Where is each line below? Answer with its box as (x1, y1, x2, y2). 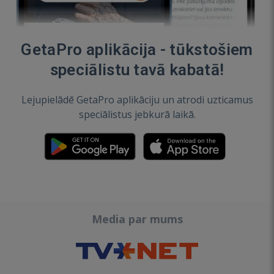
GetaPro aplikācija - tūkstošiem (21, 40, 253, 59)
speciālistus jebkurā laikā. (78, 108, 196, 122)
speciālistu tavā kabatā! (50, 61, 224, 80)
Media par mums (91, 212, 183, 227)
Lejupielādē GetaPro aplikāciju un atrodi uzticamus (21, 93, 253, 107)
